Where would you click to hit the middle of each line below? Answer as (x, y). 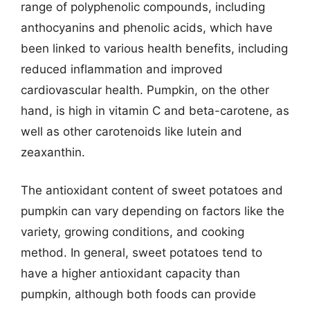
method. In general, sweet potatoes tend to (142, 253)
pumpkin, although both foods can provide (138, 294)
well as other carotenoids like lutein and (131, 131)
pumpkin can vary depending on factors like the (153, 211)
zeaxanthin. (53, 152)
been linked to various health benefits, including (154, 48)
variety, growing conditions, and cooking (133, 232)
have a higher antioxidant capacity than (130, 273)
